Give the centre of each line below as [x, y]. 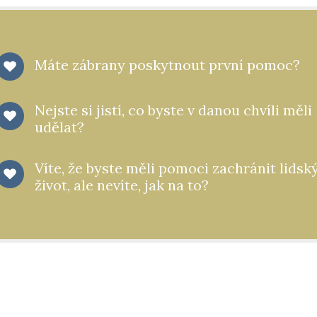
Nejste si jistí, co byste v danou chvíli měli [173, 110]
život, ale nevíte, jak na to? [121, 185]
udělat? [59, 127]
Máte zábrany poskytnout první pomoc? [167, 65]
